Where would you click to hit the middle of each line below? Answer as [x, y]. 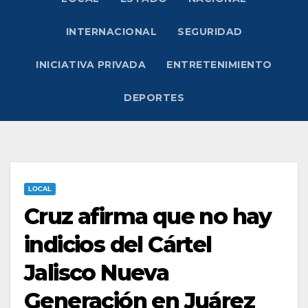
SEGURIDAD [210, 32]
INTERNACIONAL [111, 32]
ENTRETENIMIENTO [219, 65]
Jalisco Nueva [97, 273]
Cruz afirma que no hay [148, 217]
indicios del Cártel [118, 245]
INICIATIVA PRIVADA [91, 65]
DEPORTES [154, 98]
